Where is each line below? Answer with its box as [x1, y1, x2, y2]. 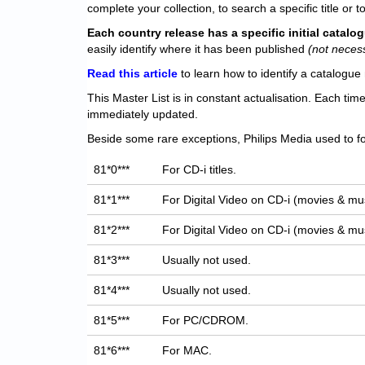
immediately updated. [87, 108, 198, 121]
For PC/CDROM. [162, 314, 249, 328]
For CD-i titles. [162, 163, 237, 177]
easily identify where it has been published [87, 42, 308, 56]
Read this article [87, 67, 178, 81]
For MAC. [162, 344, 213, 358]
